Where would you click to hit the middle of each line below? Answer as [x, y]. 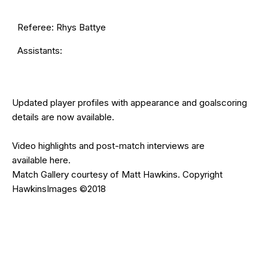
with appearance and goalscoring [178, 102]
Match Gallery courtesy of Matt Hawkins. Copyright [117, 174]
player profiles [80, 102]
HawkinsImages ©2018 [59, 188]
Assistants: [40, 50]
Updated [31, 102]
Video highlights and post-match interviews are [108, 145]
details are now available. [63, 117]
